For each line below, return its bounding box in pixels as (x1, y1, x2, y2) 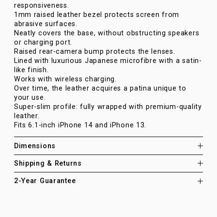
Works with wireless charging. (14, 75, 117, 83)
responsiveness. (14, 1, 69, 10)
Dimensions (14, 141, 56, 150)
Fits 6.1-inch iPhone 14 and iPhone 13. (14, 121, 147, 129)
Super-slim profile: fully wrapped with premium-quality (14, 102, 202, 111)
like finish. (14, 65, 49, 74)
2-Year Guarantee (14, 177, 76, 186)
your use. (14, 93, 46, 102)
